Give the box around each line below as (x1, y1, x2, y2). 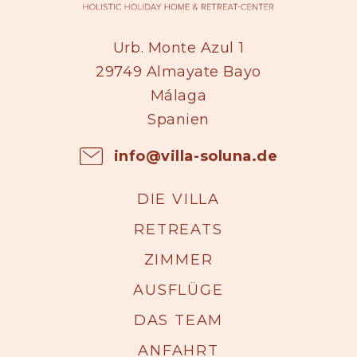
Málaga (150, 86, 207, 104)
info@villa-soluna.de (113, 147, 278, 165)
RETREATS (134, 220, 223, 238)
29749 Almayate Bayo (96, 62, 261, 80)
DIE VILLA (136, 190, 221, 208)
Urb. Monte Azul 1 (112, 38, 245, 57)
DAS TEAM (133, 311, 224, 329)
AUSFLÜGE (133, 280, 224, 299)
